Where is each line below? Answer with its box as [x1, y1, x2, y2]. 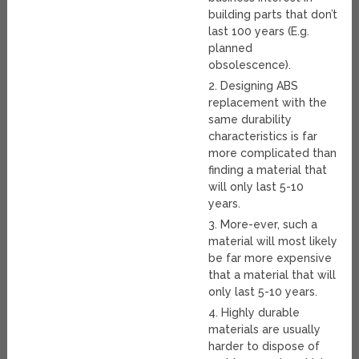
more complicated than [208, 147, 337, 160]
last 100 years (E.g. [208, 25, 310, 38]
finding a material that [208, 163, 328, 177]
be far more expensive [208, 252, 333, 265]
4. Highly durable [208, 306, 301, 320]
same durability [208, 113, 292, 127]
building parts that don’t [208, 8, 338, 22]
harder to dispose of [208, 340, 321, 353]
